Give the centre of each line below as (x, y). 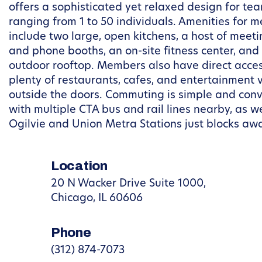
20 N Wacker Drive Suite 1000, (128, 184)
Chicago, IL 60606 (97, 199)
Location (79, 166)
